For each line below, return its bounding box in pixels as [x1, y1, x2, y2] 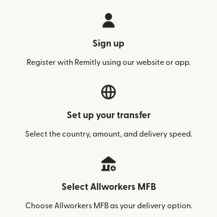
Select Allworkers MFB [61, 183, 156, 192]
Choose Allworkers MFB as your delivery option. [25, 202, 192, 210]
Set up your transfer [66, 111, 151, 120]
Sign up [93, 39, 124, 48]
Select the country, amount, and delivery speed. [25, 130, 192, 138]
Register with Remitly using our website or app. [27, 59, 190, 66]
